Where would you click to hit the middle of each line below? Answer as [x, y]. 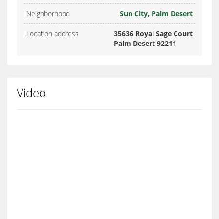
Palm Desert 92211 [145, 44]
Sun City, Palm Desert [156, 14]
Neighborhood [48, 14]
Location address [53, 34]
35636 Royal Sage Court [153, 34]
